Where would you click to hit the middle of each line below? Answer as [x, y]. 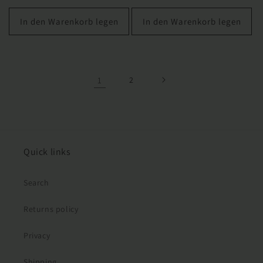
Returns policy [51, 209]
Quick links [47, 152]
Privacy [37, 236]
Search [36, 183]
